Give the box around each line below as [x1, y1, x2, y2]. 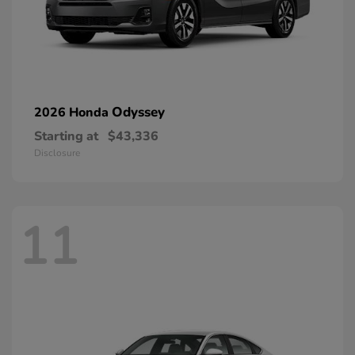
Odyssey [112, 102, 165, 121]
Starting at [34, 127, 98, 145]
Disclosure [34, 146, 80, 159]
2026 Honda [34, 103, 112, 121]
